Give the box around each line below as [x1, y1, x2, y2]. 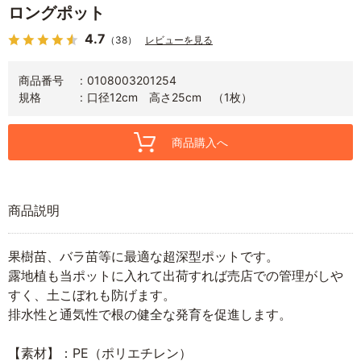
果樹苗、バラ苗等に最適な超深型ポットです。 [8, 247, 279, 264]
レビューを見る [145, 33, 213, 46]
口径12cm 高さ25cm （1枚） [87, 89, 252, 104]
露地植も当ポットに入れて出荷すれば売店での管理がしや [8, 267, 343, 284]
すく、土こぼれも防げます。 [8, 286, 176, 303]
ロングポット [8, 2, 105, 23]
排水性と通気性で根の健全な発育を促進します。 [8, 305, 292, 322]
